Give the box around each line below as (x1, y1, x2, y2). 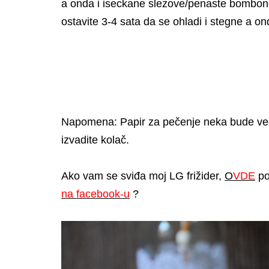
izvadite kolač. (61, 133, 129, 146)
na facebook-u (61, 187, 130, 200)
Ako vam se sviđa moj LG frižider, (61, 169, 225, 182)
